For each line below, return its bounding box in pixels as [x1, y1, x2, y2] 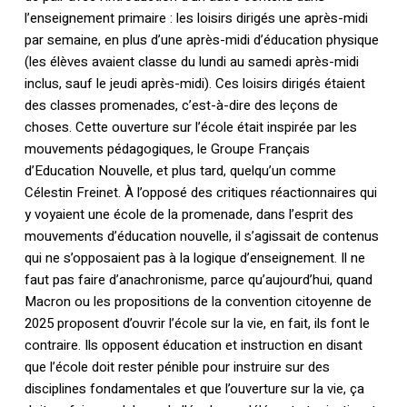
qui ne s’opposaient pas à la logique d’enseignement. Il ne [24, 248, 365, 269]
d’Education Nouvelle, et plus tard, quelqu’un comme [24, 161, 336, 182]
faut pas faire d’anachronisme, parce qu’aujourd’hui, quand [24, 270, 372, 291]
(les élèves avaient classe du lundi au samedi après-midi [24, 52, 359, 73]
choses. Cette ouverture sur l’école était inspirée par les [24, 117, 357, 138]
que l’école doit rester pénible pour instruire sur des [24, 357, 330, 378]
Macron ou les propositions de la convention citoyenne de [24, 292, 372, 313]
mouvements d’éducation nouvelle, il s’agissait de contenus [24, 226, 379, 247]
